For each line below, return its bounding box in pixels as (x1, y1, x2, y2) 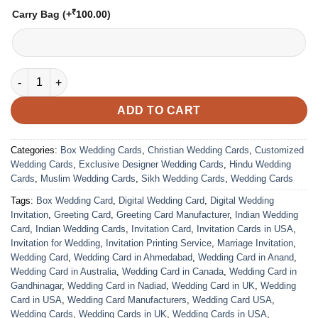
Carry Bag (12, 9, 62, 21)
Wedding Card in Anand (198, 252, 294, 263)
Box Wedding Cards (60, 145, 142, 156)
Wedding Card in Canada (122, 266, 224, 278)
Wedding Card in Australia (11, 266, 116, 278)
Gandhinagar (11, 280, 62, 292)
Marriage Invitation (217, 238, 293, 249)
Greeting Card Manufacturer (116, 209, 229, 221)
